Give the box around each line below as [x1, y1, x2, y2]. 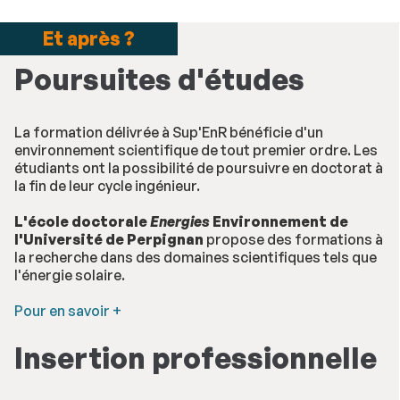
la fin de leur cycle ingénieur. [14, 177, 200, 196]
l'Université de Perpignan [14, 230, 204, 249]
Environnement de [210, 212, 348, 231]
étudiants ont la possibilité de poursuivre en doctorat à [14, 159, 383, 178]
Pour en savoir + [14, 302, 121, 321]
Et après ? [43, 27, 135, 51]
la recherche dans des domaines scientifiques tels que [14, 248, 377, 267]
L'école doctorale [14, 212, 150, 231]
